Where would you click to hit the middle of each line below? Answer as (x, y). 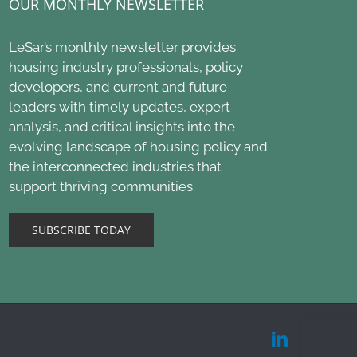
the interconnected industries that (115, 166)
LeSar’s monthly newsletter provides (122, 47)
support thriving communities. (102, 186)
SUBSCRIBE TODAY (81, 229)
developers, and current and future (118, 86)
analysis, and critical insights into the (122, 126)
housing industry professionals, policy (126, 67)
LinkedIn (316, 338)
